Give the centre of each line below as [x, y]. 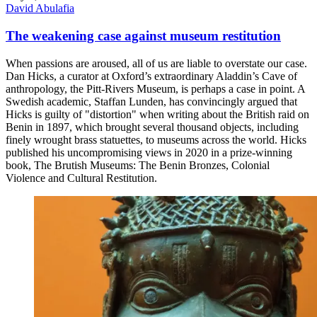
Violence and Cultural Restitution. [81, 178]
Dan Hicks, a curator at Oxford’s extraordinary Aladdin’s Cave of [151, 76]
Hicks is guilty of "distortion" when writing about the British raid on [157, 114]
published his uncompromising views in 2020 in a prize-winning [149, 152]
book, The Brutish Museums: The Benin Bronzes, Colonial [138, 165]
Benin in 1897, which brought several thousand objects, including [152, 127]
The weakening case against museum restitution [143, 36]
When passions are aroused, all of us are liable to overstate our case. [156, 63]
